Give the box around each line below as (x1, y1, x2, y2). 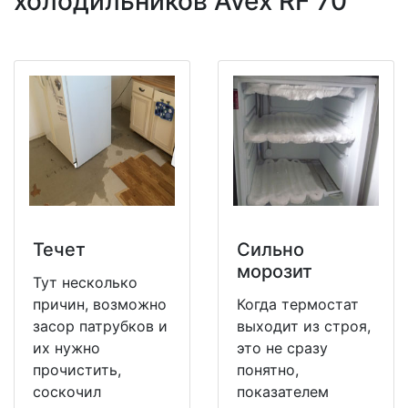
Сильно (237, 239, 304, 261)
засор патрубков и (33, 317, 168, 336)
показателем (237, 382, 329, 402)
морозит (237, 260, 312, 283)
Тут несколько (33, 273, 138, 292)
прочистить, (33, 361, 121, 380)
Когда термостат (237, 295, 359, 314)
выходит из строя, (237, 317, 371, 336)
